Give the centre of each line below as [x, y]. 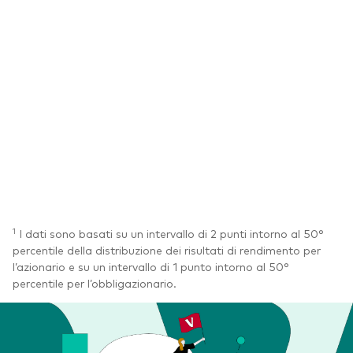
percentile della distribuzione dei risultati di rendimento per [167, 249]
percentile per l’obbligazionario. [95, 282]
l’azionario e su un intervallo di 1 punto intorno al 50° [150, 266]
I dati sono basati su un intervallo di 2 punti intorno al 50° [169, 233]
